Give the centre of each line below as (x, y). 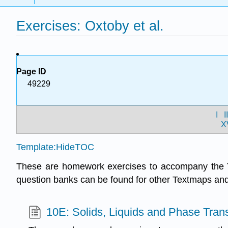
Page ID (31, 72)
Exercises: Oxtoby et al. (90, 26)
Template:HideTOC (55, 147)
